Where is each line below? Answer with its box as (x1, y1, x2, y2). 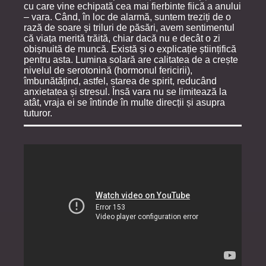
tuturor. (24, 107, 52, 118)
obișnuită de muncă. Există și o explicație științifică (24, 43, 236, 54)
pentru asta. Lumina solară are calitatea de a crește (24, 54, 238, 65)
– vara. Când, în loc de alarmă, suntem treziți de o (24, 11, 231, 22)
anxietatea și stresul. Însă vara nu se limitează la (24, 86, 227, 97)
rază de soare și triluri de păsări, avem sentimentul (24, 22, 235, 33)
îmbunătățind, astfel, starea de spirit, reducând (24, 75, 217, 86)
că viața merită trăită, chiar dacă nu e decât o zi (24, 33, 220, 43)
